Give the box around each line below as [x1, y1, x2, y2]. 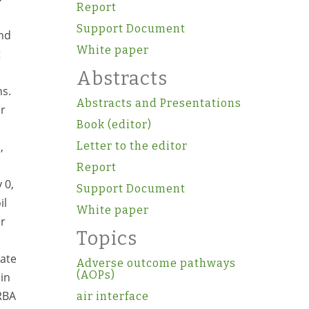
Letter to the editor [76, 139, 188, 152]
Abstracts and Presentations [76, 97, 241, 110]
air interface [76, 290, 149, 303]
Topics [76, 228, 137, 250]
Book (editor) [76, 118, 152, 131]
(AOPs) [76, 268, 115, 281]
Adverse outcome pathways [76, 257, 236, 270]
